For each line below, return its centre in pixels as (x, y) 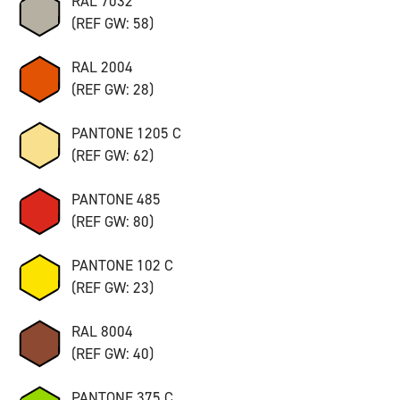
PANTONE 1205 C (126, 133)
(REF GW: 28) (112, 89)
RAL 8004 (102, 331)
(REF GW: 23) (112, 287)
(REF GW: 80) (112, 221)
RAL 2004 (102, 67)
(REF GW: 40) (112, 353)
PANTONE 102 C (122, 265)
